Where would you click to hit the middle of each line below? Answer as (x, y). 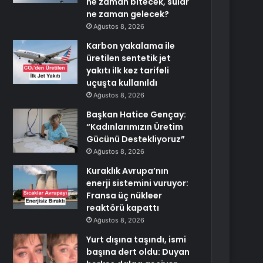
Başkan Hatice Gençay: (136, 114)
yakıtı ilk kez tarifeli (128, 70)
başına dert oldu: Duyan (138, 252)
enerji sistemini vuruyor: (138, 183)
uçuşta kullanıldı (122, 83)
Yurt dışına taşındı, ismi (136, 240)
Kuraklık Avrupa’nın (128, 171)
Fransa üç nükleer (124, 195)
